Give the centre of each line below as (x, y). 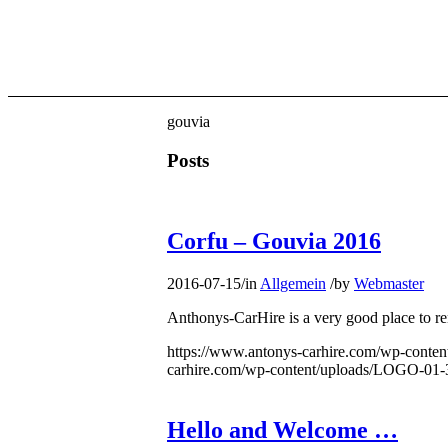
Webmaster (389, 284)
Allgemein (293, 284)
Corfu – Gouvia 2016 (274, 241)
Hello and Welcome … (282, 430)
